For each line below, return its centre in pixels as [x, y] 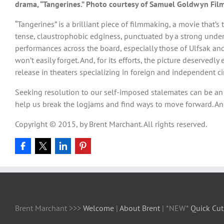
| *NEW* [175, 208]
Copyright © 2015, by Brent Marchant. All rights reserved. [111, 124]
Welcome [98, 208]
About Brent [140, 208]
